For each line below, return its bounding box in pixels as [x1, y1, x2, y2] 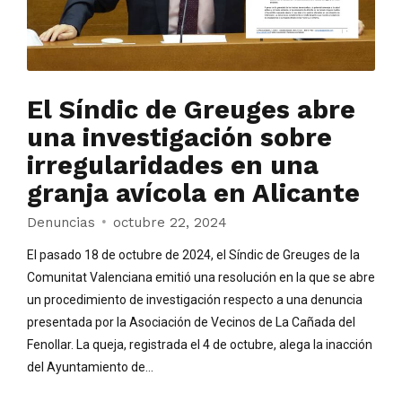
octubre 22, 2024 [112, 214, 227, 232]
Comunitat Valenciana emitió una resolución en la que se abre [27, 270, 375, 285]
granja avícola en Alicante [27, 177, 360, 208]
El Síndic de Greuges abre [27, 93, 355, 125]
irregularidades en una [27, 149, 319, 180]
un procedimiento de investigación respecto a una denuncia [27, 293, 363, 308]
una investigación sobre [27, 121, 332, 153]
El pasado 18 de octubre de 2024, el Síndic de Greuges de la [27, 248, 360, 263]
